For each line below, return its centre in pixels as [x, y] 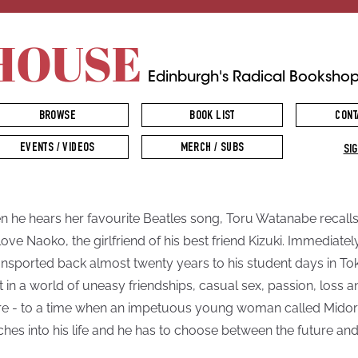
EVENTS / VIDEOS [57, 149]
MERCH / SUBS [212, 149]
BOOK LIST [212, 117]
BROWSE [57, 117]
